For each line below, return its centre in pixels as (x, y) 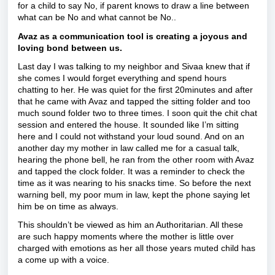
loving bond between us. (70, 48)
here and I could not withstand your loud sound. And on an (131, 136)
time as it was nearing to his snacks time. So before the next (134, 183)
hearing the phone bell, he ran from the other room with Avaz (136, 159)
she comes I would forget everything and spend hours (122, 78)
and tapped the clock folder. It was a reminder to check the (131, 171)
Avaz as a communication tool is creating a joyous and (133, 36)
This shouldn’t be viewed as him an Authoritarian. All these (130, 225)
